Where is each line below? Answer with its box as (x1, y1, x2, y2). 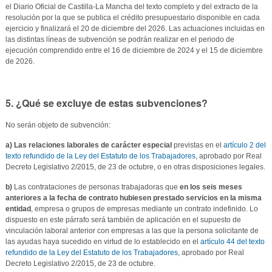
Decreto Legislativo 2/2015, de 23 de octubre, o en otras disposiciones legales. (5, 162, 265, 171)
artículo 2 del (223, 140, 266, 149)
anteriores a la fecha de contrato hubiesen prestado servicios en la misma (5, 193, 262, 202)
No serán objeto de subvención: (5, 120, 110, 129)
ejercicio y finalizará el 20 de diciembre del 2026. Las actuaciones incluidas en (5, 24, 265, 33)
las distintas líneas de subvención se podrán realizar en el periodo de (5, 35, 234, 44)
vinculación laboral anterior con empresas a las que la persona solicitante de (5, 226, 259, 235)
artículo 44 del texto (200, 237, 265, 246)
